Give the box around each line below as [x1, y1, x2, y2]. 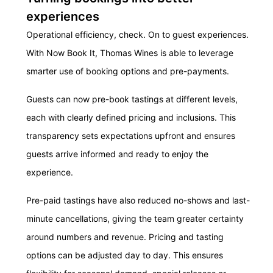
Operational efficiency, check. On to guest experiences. [26, 29, 249, 40]
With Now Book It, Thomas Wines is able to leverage [26, 48, 233, 58]
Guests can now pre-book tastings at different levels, [26, 94, 238, 105]
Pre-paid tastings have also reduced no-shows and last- [26, 195, 250, 206]
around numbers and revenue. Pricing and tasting [26, 232, 224, 243]
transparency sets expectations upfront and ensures [26, 130, 235, 141]
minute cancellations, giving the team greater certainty [26, 213, 244, 224]
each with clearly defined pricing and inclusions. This [26, 112, 236, 123]
